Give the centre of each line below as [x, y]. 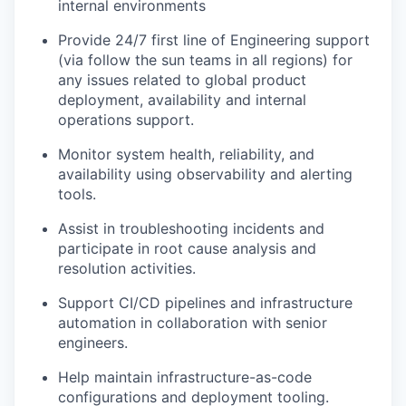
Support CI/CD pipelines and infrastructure [205, 303]
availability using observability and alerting [205, 174]
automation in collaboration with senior [193, 323]
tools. [77, 194]
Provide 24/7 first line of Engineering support [214, 40]
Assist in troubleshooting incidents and [191, 229]
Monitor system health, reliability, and [186, 155]
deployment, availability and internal [182, 100]
